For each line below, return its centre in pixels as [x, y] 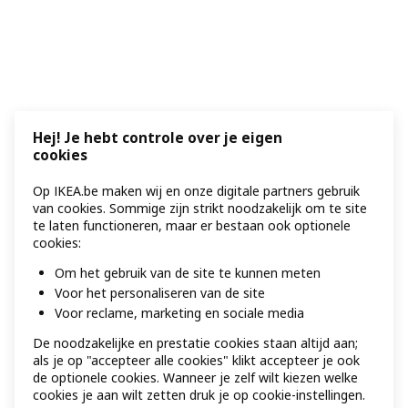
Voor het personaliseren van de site [160, 293]
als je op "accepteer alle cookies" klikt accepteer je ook [196, 360]
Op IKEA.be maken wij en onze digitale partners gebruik [196, 191]
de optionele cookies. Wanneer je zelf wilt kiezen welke [195, 377]
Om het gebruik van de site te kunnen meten [188, 273]
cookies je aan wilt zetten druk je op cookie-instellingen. [199, 395]
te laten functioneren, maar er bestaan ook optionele [192, 226]
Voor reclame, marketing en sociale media [179, 313]
